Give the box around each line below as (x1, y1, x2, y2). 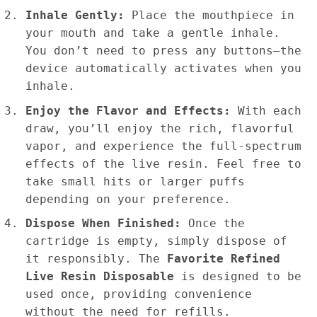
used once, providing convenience (25, 287, 252, 301)
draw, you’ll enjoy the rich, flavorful (25, 121, 294, 135)
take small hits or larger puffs (25, 174, 245, 188)
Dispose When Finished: (25, 217, 181, 231)
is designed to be (173, 270, 301, 284)
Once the (180, 217, 245, 231)
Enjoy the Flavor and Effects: (25, 103, 231, 117)
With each (230, 103, 301, 117)
